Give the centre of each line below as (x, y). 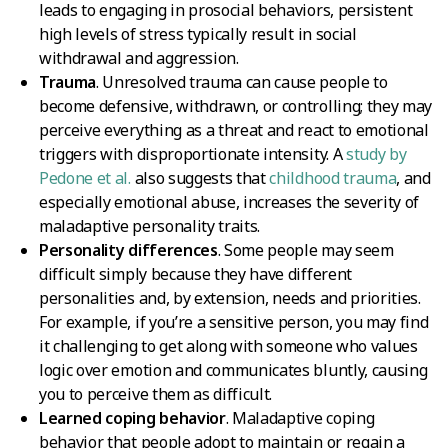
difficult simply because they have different (195, 273)
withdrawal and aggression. (139, 57)
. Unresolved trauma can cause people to (242, 81)
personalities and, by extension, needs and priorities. (230, 297)
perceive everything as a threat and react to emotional (234, 129)
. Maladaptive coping (300, 417)
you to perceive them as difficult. (156, 393)
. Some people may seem (305, 249)
